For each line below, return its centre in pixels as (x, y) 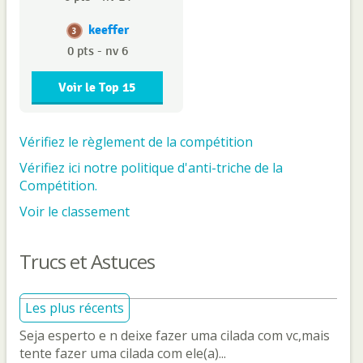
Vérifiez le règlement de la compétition (136, 142)
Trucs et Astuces (87, 262)
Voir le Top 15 (97, 88)
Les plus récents (75, 308)
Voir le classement (75, 212)
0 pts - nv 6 (97, 52)
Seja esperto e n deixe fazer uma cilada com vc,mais (175, 336)
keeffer (108, 30)
